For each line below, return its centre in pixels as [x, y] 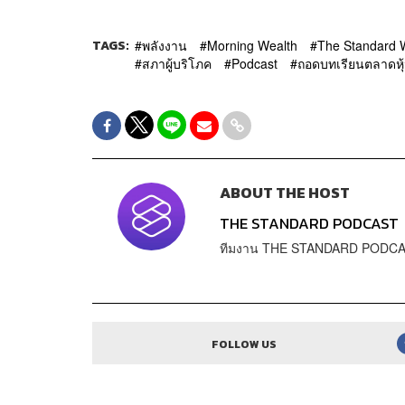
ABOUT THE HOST [284, 193]
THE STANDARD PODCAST [309, 224]
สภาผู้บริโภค [177, 63]
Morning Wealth [252, 45]
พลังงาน [165, 45]
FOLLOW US [245, 345]
